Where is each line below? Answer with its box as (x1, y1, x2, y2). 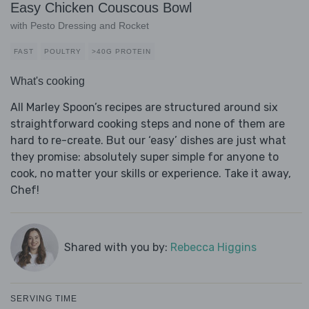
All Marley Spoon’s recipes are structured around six (10, 101, 278, 114)
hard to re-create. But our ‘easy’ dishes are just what (10, 134, 286, 148)
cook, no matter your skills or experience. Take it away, (10, 167, 291, 181)
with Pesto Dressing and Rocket (10, 20, 149, 32)
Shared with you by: (63, 241, 170, 255)
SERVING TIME (10, 294, 77, 304)
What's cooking (10, 75, 85, 88)
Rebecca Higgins (170, 241, 257, 255)
